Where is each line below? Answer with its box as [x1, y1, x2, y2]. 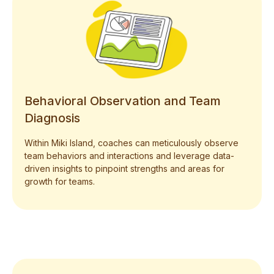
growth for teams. [24, 176, 95, 187]
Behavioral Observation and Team [24, 94, 221, 109]
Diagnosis [24, 111, 80, 126]
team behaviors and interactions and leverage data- [24, 150, 234, 161]
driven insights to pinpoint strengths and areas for [24, 163, 224, 174]
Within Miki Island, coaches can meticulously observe [24, 138, 239, 149]
